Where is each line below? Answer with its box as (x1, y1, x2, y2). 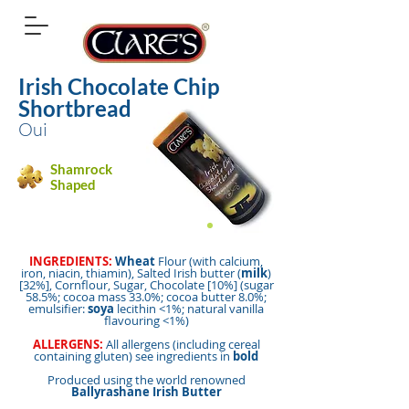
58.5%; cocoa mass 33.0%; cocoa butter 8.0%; (26, 288, 267, 305)
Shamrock (50, 161, 112, 177)
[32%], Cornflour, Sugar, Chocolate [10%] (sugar (18, 277, 274, 293)
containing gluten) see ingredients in (34, 348, 233, 364)
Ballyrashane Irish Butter (70, 383, 222, 400)
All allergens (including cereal (102, 336, 260, 352)
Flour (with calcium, (155, 253, 263, 269)
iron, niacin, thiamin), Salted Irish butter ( (21, 265, 241, 281)
